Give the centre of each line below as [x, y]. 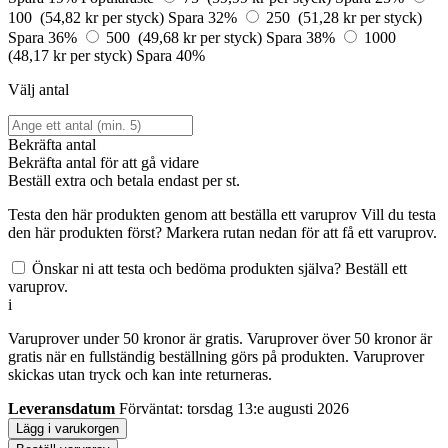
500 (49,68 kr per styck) [186, 37]
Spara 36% [44, 37]
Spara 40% [170, 55]
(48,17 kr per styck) [72, 55]
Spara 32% [204, 17]
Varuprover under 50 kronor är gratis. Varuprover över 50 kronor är [220, 338]
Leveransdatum [61, 408]
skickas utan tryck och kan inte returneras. [140, 374]
